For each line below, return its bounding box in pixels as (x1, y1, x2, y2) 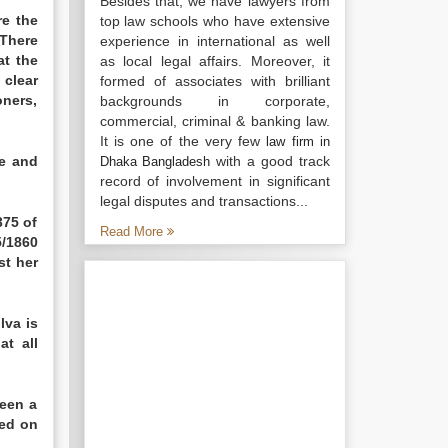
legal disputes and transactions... (99, 193, 308, 209)
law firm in (266, 134, 331, 149)
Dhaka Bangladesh (99, 154, 211, 169)
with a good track (210, 153, 331, 169)
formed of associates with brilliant (99, 73, 330, 89)
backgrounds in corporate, (99, 93, 330, 109)
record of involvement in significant (99, 173, 330, 189)
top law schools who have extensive (99, 13, 330, 29)
